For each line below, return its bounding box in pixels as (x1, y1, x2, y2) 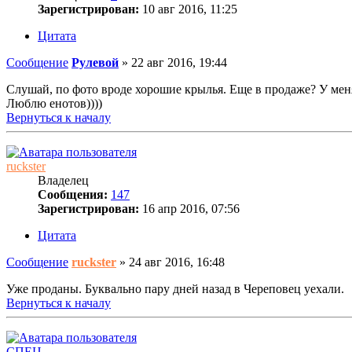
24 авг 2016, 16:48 (129, 255, 225, 269)
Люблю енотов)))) (6, 96, 102, 110)
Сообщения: (38, 187, 108, 201)
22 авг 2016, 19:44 (131, 55, 227, 69)
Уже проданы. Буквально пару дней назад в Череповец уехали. (6, 281, 344, 295)
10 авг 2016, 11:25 (139, 2, 237, 16)
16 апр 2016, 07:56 (139, 201, 240, 215)
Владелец (38, 173, 89, 187)
